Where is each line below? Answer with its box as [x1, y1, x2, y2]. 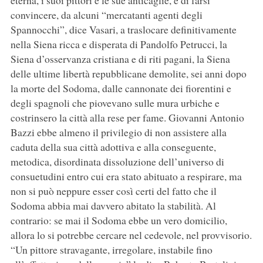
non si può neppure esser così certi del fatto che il [10, 184, 217, 198]
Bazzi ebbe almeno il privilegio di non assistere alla [10, 125, 227, 140]
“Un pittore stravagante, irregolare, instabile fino [10, 242, 213, 257]
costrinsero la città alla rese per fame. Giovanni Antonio [10, 110, 244, 125]
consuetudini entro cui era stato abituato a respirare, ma [10, 169, 242, 184]
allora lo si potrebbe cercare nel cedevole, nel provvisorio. [10, 228, 252, 242]
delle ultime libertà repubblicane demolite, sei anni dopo [10, 66, 247, 81]
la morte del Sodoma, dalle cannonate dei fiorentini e [10, 81, 231, 96]
